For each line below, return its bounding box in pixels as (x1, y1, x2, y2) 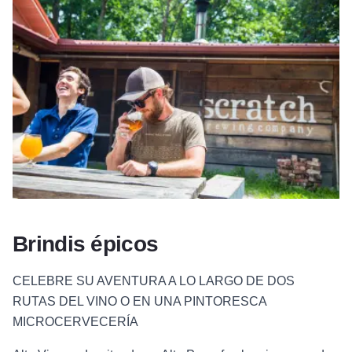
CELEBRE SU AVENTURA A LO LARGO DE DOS (13, 274, 295, 288)
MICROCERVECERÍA (13, 315, 138, 329)
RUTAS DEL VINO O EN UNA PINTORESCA (13, 295, 266, 309)
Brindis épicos (13, 232, 159, 257)
